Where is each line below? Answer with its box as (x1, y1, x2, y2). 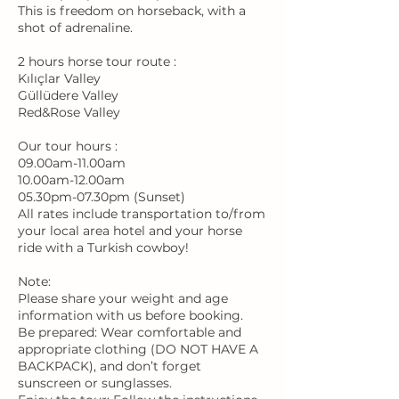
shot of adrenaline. (18, 20, 133, 37)
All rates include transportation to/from (18, 206, 265, 223)
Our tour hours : (18, 138, 118, 155)
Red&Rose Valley (18, 104, 120, 121)
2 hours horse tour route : (18, 53, 176, 70)
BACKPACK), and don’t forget (18, 358, 201, 375)
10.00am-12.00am (18, 172, 125, 189)
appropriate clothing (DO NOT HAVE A (18, 341, 258, 358)
